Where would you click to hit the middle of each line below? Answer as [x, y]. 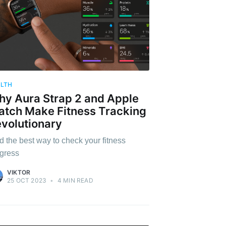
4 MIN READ [74, 181]
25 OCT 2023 [27, 181]
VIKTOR [19, 173]
